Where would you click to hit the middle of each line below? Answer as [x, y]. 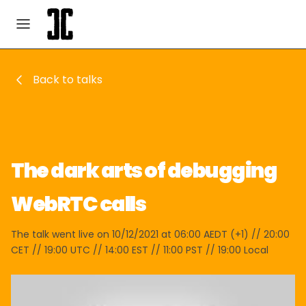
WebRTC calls [78, 204]
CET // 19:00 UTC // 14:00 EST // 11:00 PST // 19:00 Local [140, 250]
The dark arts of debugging [144, 171]
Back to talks [68, 80]
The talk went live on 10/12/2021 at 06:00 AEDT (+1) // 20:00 [150, 234]
